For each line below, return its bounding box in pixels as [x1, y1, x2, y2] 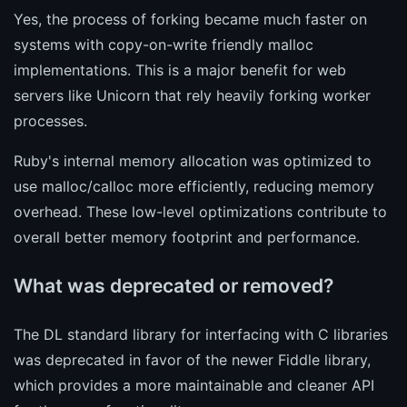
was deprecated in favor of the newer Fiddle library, [14, 350, 371, 369]
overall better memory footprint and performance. [14, 227, 360, 246]
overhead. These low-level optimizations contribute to [14, 202, 387, 221]
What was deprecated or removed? [14, 273, 333, 297]
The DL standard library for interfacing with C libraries [14, 324, 388, 343]
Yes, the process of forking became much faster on [14, 9, 367, 28]
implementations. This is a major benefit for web [14, 60, 346, 79]
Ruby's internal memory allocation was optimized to [14, 151, 372, 170]
